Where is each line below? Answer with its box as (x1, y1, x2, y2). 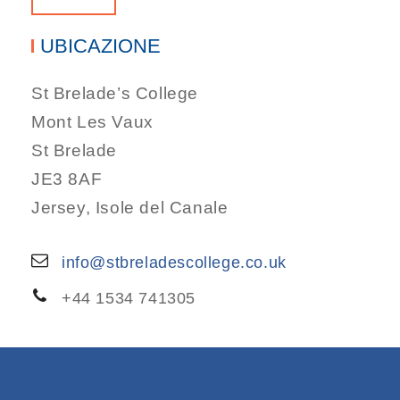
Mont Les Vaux (31, 112, 154, 131)
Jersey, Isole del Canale (31, 197, 229, 217)
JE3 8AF (31, 169, 103, 188)
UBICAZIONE (40, 34, 161, 57)
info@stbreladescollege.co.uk (62, 253, 287, 271)
